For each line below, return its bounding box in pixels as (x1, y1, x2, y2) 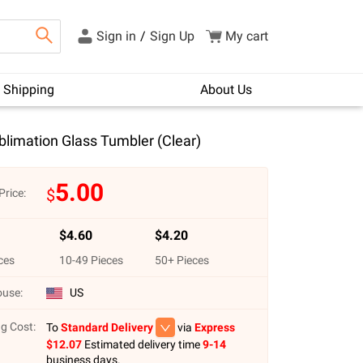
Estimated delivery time (81, 338, 203, 351)
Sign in (96, 28, 136, 44)
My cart (225, 28, 268, 44)
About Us (200, 82, 252, 97)
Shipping (2, 82, 54, 97)
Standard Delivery (60, 320, 153, 334)
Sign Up (150, 28, 194, 44)
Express (194, 320, 235, 334)
